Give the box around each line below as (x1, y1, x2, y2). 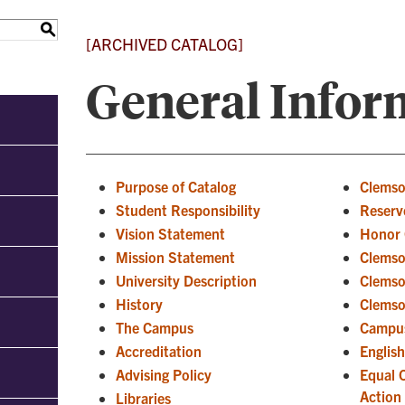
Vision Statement (116, 224, 225, 242)
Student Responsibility (116, 201, 260, 219)
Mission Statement (116, 248, 235, 266)
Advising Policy (116, 365, 212, 383)
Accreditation (116, 342, 202, 360)
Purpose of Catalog (116, 177, 236, 195)
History (116, 295, 163, 313)
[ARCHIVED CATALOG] (86, 33, 243, 54)
